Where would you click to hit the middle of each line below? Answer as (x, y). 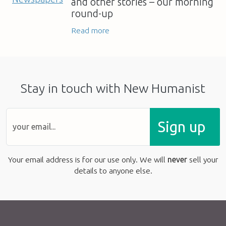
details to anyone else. (113, 170)
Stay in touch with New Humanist (113, 88)
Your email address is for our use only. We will (88, 159)
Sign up (182, 127)
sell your (203, 159)
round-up (92, 13)
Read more (90, 30)
